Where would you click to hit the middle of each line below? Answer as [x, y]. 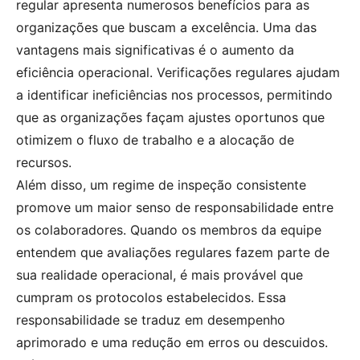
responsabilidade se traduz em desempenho [151, 319]
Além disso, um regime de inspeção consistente [161, 184]
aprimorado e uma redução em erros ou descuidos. [172, 342]
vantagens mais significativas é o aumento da [155, 49]
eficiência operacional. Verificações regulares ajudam [178, 72]
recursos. [44, 162]
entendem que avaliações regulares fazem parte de [173, 252]
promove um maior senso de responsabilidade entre [175, 207]
